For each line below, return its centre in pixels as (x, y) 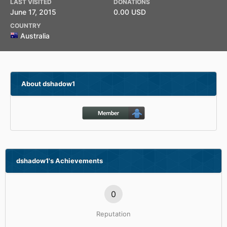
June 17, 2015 (33, 12)
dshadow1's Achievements (60, 161)
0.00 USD (131, 12)
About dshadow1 (48, 84)
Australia (35, 36)
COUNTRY (26, 26)
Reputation (113, 214)
